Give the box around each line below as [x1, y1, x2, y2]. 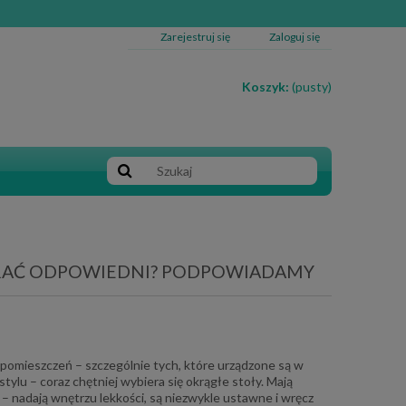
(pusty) [292, 79, 332, 94]
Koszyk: [242, 79, 289, 94]
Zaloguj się [269, 30, 320, 43]
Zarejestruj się [160, 30, 230, 43]
